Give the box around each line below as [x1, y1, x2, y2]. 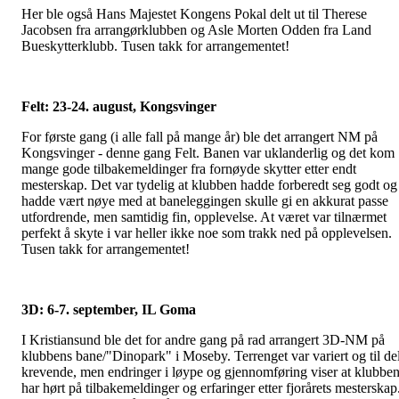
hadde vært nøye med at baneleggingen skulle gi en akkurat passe [21, 193, 388, 209]
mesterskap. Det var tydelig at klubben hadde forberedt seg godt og [21, 177, 397, 193]
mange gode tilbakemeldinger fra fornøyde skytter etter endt [21, 161, 356, 177]
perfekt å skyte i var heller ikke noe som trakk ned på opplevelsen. [21, 225, 392, 241]
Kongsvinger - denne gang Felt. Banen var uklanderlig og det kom [21, 145, 395, 161]
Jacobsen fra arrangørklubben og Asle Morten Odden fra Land [21, 22, 371, 38]
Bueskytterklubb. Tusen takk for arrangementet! [21, 38, 289, 54]
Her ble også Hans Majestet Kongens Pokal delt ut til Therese [21, 6, 367, 22]
